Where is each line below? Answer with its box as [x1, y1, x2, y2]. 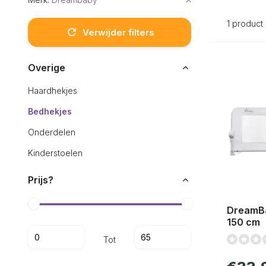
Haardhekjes [28, 85, 77, 96]
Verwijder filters [83, 26, 154, 38]
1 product [227, 18, 263, 28]
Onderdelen [28, 127, 75, 138]
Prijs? [28, 174, 53, 186]
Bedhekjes [28, 106, 72, 117]
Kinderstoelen [28, 148, 83, 159]
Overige [28, 62, 65, 74]
